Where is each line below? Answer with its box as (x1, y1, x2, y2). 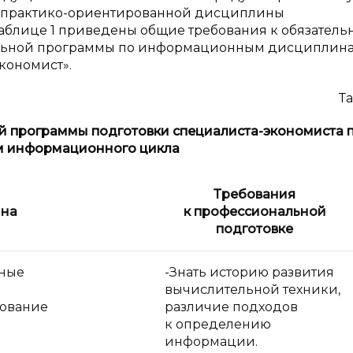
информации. (165, 334, 258, 349)
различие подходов (165, 299, 298, 314)
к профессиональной (183, 204, 326, 219)
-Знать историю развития (165, 265, 334, 280)
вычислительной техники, (165, 282, 340, 297)
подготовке (216, 221, 293, 236)
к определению (165, 317, 271, 332)
